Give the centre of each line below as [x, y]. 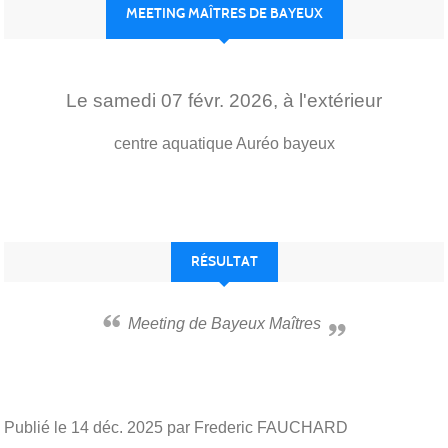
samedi [127, 100]
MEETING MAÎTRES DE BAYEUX [224, 13]
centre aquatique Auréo [196, 143]
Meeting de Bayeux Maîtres [230, 323]
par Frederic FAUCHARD [255, 427]
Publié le [37, 427]
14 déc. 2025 [117, 427]
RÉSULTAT [224, 261]
